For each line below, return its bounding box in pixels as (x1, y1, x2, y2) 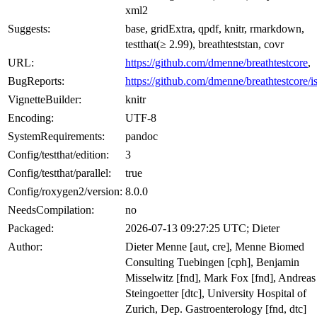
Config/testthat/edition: (8, 148, 109, 161)
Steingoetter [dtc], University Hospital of (125, 287, 306, 299)
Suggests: (8, 22, 50, 35)
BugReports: (8, 74, 64, 87)
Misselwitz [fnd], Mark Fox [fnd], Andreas (125, 271, 316, 284)
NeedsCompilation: (8, 203, 94, 216)
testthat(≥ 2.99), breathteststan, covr (125, 38, 284, 50)
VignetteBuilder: (8, 93, 81, 105)
